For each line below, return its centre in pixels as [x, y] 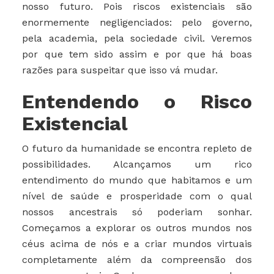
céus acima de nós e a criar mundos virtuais [137, 244]
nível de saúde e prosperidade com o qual [137, 196]
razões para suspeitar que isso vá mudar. [120, 70]
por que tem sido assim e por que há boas [137, 54]
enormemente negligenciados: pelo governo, [137, 23]
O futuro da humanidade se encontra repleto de [137, 149]
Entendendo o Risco [137, 102]
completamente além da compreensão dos [137, 260]
